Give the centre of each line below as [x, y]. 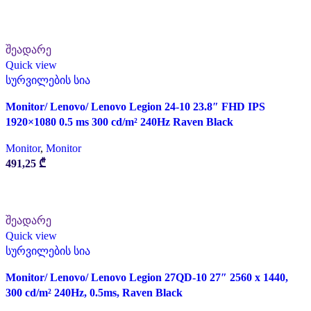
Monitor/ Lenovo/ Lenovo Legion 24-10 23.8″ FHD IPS [135, 107]
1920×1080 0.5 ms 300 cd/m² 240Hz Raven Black [119, 122]
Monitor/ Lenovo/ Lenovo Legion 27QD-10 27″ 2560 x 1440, [147, 277]
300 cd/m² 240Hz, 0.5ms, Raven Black [94, 293]
